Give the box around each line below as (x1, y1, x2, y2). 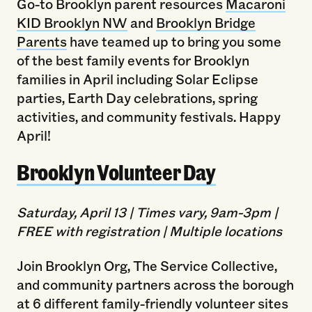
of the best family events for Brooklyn (16, 50, 249, 69)
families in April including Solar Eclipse (16, 69, 258, 88)
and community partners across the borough (16, 275, 294, 294)
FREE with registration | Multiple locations (16, 221, 282, 240)
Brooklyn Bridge (155, 13, 256, 31)
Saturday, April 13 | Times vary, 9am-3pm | (16, 203, 278, 221)
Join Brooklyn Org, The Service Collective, (16, 256, 277, 275)
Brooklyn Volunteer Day (16, 157, 217, 186)
